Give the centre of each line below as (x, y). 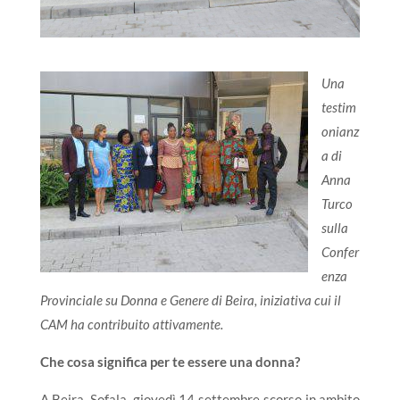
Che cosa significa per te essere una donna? (170, 362)
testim (338, 107)
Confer (340, 252)
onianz (340, 131)
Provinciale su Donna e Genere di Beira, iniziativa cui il (190, 300)
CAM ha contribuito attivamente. (131, 324)
